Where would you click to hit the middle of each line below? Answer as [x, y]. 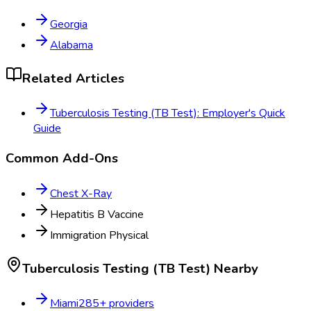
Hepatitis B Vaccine [97, 214]
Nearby [234, 268]
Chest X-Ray [81, 193]
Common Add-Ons [62, 159]
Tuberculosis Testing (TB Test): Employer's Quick [168, 114]
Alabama [72, 45]
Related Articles [73, 78]
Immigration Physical [99, 235]
